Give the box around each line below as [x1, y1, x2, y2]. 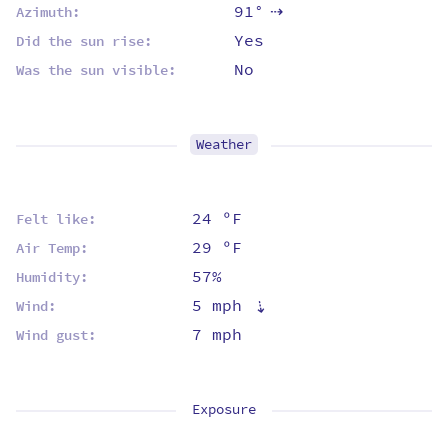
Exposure [192, 398, 256, 420]
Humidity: [16, 267, 88, 287]
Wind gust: [16, 325, 96, 345]
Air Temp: [16, 238, 88, 258]
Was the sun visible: [16, 60, 176, 80]
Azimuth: [16, 2, 80, 22]
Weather [196, 133, 252, 155]
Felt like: [16, 209, 96, 229]
